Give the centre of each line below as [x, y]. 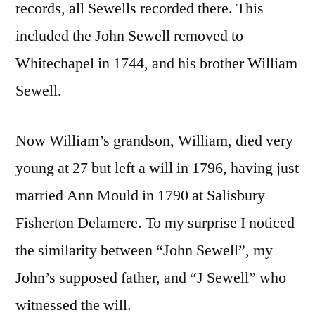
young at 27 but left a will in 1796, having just [157, 168]
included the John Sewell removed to [129, 36]
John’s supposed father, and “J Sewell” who [151, 277]
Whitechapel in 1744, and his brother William [156, 63]
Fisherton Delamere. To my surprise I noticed [155, 223]
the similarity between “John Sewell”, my [144, 250]
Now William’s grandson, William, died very [154, 140]
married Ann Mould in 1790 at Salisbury [140, 195]
